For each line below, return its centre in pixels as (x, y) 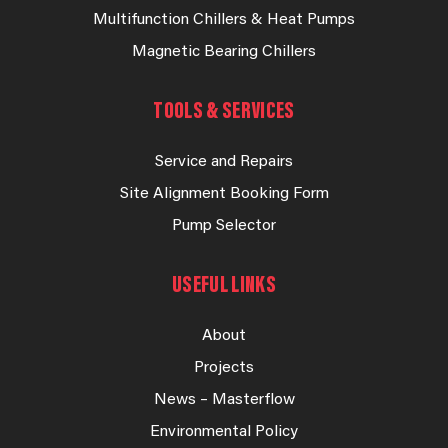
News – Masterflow (224, 400)
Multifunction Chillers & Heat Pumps (224, 20)
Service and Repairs (224, 162)
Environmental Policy (224, 432)
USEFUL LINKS (224, 286)
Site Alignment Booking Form (224, 194)
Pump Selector (224, 226)
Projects (224, 368)
